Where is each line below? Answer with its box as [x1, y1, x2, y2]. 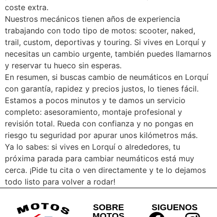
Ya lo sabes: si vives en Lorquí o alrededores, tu [5, 142, 180, 152]
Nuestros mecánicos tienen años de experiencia [5, 14, 180, 24]
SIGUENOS [151, 202, 198, 213]
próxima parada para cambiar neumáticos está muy [5, 154, 194, 164]
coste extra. [5, 2, 48, 13]
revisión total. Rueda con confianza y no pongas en [5, 119, 193, 129]
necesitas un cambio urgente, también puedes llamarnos [5, 49, 211, 59]
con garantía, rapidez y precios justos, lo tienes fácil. [5, 84, 199, 94]
